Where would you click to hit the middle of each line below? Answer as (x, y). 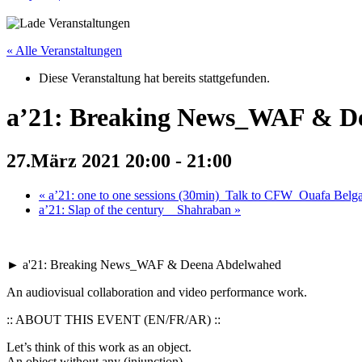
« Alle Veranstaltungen (64, 51)
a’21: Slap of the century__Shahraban (137, 209)
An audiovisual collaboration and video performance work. (157, 292)
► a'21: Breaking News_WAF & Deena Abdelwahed (144, 264)
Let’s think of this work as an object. (99, 347)
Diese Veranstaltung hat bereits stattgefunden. (154, 78)
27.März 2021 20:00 (88, 160)
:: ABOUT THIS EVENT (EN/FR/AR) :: (114, 319)
